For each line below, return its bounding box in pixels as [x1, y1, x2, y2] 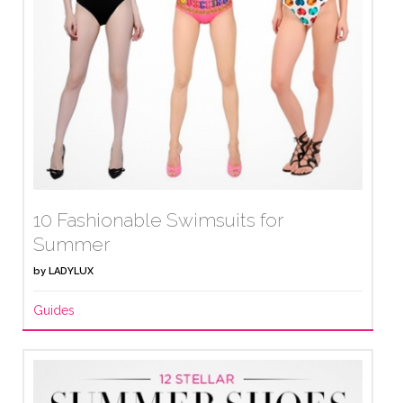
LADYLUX [49, 264, 94, 277]
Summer [33, 232, 110, 255]
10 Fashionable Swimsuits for [33, 208, 283, 231]
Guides [33, 302, 75, 318]
